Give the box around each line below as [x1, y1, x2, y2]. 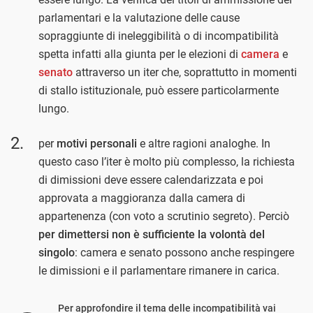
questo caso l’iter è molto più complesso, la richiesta [38, 154, 295, 168]
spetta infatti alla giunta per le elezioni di [38, 47, 241, 61]
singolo [38, 245, 75, 259]
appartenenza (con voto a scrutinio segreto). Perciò [38, 209, 289, 223]
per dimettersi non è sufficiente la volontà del [38, 227, 265, 241]
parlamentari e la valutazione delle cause [38, 10, 240, 24]
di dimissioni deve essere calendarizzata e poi [38, 173, 263, 187]
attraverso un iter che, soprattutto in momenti [73, 65, 297, 79]
